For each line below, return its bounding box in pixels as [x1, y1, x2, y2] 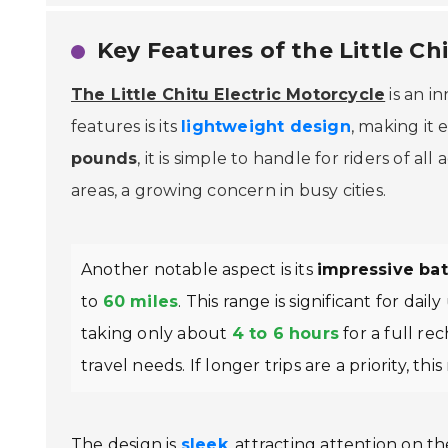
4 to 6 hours [231, 324, 340, 344]
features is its [71, 117, 182, 137]
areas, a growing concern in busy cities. [71, 181, 387, 201]
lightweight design [181, 117, 351, 137]
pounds [71, 149, 138, 169]
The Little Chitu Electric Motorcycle [71, 85, 386, 105]
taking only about [81, 324, 232, 344]
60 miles [102, 292, 179, 312]
